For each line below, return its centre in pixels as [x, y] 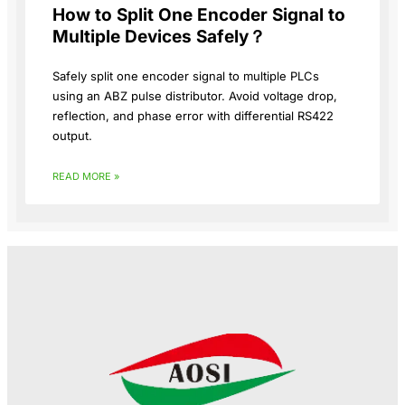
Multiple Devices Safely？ [159, 36]
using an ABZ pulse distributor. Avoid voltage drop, [195, 95]
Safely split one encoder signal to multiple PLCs [186, 75]
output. [72, 135]
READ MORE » [86, 176]
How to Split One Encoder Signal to [199, 14]
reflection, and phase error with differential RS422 [193, 115]
